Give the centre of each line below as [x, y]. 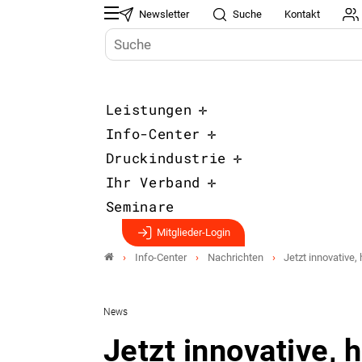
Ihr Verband [153, 182]
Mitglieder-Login [193, 232]
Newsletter [164, 14]
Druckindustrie [166, 158]
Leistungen [149, 109]
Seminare [140, 206]
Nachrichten [235, 257]
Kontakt [303, 14]
